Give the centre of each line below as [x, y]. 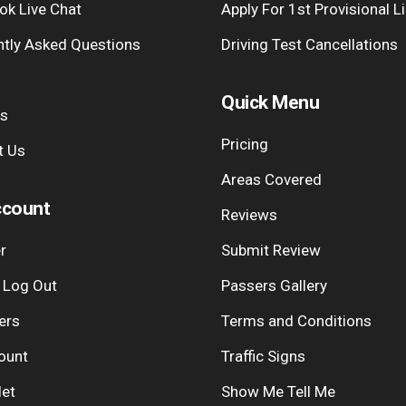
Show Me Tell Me [278, 391]
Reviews [249, 215]
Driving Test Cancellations [309, 44]
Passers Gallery [274, 285]
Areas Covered [271, 179]
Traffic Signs [263, 356]
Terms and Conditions [296, 321]
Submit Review [271, 250]
